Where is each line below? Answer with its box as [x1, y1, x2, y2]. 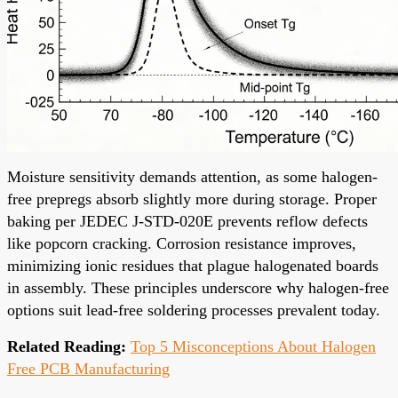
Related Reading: [7, 337, 126, 355]
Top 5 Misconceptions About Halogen [131, 337, 376, 355]
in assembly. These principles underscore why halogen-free [7, 278, 389, 297]
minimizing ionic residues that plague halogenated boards [7, 256, 378, 275]
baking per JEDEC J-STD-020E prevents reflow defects [7, 211, 368, 230]
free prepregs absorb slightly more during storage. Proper [7, 189, 377, 208]
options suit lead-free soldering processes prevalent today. [7, 300, 380, 319]
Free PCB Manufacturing [7, 359, 170, 378]
